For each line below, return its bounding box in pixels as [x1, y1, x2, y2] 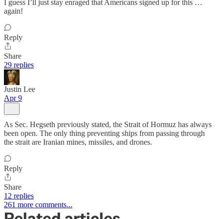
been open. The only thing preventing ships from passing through [4, 129, 205, 137]
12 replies [4, 191, 34, 200]
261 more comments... [4, 200, 72, 209]
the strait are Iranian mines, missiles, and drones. [4, 137, 152, 146]
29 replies [4, 60, 34, 69]
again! [4, 6, 23, 15]
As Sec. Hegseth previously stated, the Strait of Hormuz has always [4, 120, 212, 129]
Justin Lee [4, 85, 35, 93]
